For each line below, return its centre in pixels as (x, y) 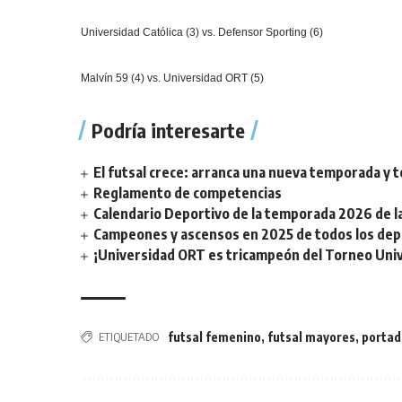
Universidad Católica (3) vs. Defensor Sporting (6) (202, 32)
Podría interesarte (169, 130)
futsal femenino (215, 337)
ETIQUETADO (129, 336)
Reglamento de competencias (187, 193)
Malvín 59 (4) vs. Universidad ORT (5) (174, 78)
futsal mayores (312, 337)
